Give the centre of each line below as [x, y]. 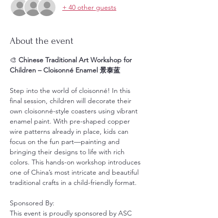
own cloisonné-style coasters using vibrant [75, 111]
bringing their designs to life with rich [68, 152]
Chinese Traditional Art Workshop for [76, 60]
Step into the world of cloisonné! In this [71, 91]
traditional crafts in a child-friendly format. [73, 182]
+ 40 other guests [89, 7]
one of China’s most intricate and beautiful [75, 172]
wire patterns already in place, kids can [70, 131]
